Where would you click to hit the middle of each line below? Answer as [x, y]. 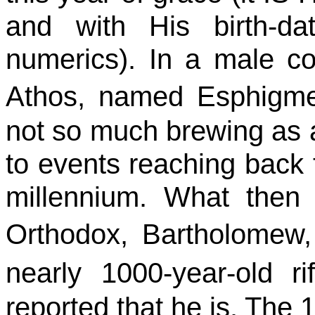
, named [137, 96]
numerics [62, 59]
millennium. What [126, 197]
